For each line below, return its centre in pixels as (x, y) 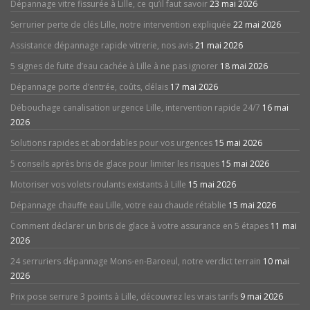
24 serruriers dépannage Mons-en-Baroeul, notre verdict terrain (136, 262)
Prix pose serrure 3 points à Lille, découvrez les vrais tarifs (124, 297)
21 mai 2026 (219, 46)
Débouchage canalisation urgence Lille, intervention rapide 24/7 (135, 108)
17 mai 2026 (194, 87)
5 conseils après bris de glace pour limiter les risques (115, 164)
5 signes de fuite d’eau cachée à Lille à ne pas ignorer (114, 66)
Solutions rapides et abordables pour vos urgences (111, 143)
